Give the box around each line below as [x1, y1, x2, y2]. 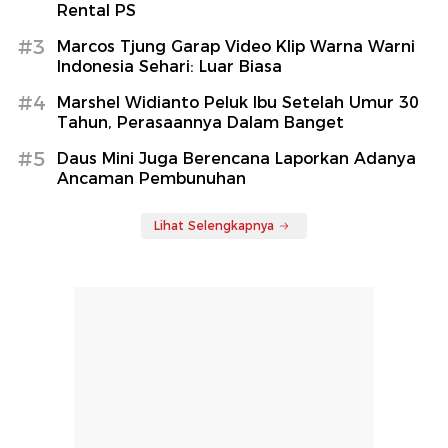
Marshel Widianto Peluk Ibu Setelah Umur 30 [57, 92, 419, 112]
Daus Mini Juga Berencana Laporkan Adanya [57, 148, 416, 168]
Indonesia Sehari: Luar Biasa [57, 56, 282, 76]
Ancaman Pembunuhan [57, 168, 246, 188]
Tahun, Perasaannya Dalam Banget [57, 112, 344, 132]
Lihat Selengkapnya [154, 217, 274, 233]
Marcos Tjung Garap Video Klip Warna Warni [57, 36, 415, 56]
